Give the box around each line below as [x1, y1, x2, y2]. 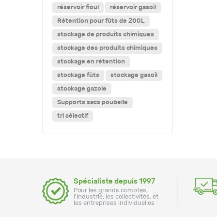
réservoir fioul [57, 4, 99, 11]
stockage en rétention [57, 58, 125, 65]
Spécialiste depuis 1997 [74, 177, 155, 185]
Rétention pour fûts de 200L [57, 17, 145, 24]
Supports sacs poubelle [57, 99, 128, 106]
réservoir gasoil [110, 4, 156, 11]
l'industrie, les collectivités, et [74, 193, 158, 200]
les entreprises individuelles [74, 200, 155, 206]
